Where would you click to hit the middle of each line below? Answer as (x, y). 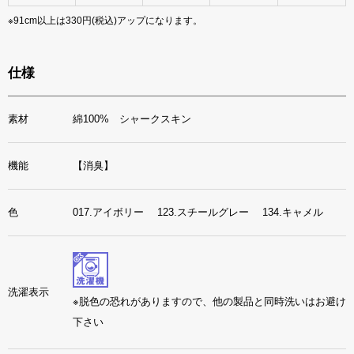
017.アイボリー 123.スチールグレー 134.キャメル (203, 212)
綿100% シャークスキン (132, 119)
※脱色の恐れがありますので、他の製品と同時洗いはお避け (209, 301)
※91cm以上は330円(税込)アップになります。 (105, 20)
